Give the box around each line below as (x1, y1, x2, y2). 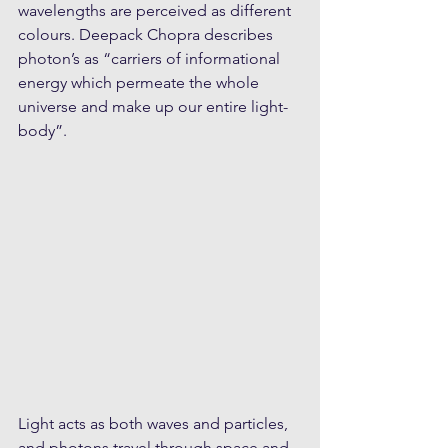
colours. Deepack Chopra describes (18, 25, 277, 44)
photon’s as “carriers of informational (18, 49, 284, 68)
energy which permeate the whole (18, 73, 263, 92)
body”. (18, 121, 67, 140)
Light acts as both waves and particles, (18, 414, 292, 434)
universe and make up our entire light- (18, 97, 288, 116)
